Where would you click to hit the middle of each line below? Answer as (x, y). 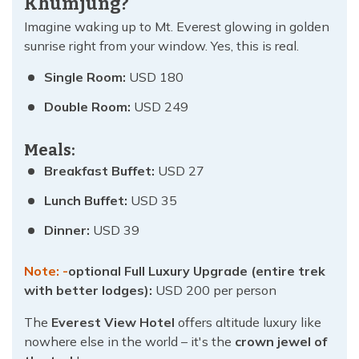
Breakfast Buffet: (99, 171)
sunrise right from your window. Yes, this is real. (161, 46)
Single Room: (85, 77)
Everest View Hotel (115, 323)
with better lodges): (88, 290)
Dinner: (69, 230)
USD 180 (155, 77)
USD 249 (159, 107)
